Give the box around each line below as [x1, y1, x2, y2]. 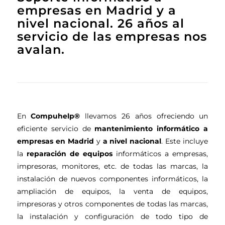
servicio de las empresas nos [17, 29, 207, 44]
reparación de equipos [26, 149, 113, 158]
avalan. [17, 42, 65, 57]
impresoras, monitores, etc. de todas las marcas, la [17, 161, 208, 171]
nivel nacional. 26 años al [17, 16, 184, 31]
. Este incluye [161, 136, 208, 146]
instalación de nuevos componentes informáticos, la [17, 174, 208, 183]
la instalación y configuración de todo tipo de [17, 211, 208, 221]
